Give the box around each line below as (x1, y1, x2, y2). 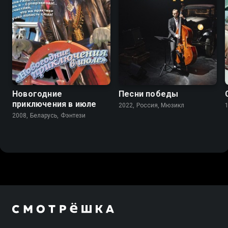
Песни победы (119, 89, 179, 99)
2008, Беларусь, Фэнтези (12, 111, 86, 119)
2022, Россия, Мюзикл (119, 101, 184, 109)
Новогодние (12, 89, 62, 99)
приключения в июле (12, 99, 97, 109)
